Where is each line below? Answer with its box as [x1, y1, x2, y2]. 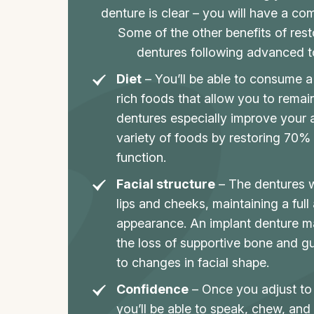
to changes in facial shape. [116, 255, 269, 270]
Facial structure [116, 177, 215, 191]
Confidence [116, 282, 189, 296]
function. [116, 150, 166, 165]
